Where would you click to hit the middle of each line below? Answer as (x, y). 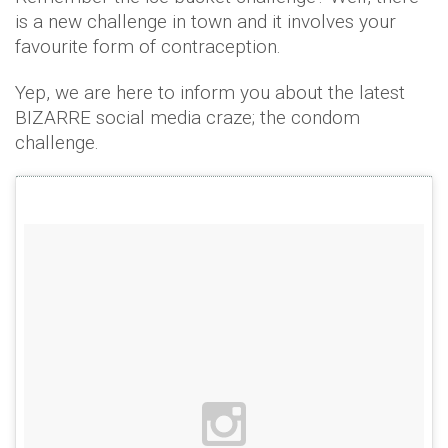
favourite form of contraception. (150, 46)
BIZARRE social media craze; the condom (187, 117)
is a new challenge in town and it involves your (205, 21)
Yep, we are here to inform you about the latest (210, 92)
